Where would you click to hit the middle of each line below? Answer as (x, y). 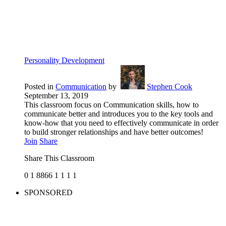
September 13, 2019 (56, 96)
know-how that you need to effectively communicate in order (121, 123)
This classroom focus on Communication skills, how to (111, 105)
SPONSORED (48, 193)
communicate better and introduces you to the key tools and (119, 114)
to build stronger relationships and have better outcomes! (114, 132)
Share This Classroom (59, 158)
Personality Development (64, 61)
